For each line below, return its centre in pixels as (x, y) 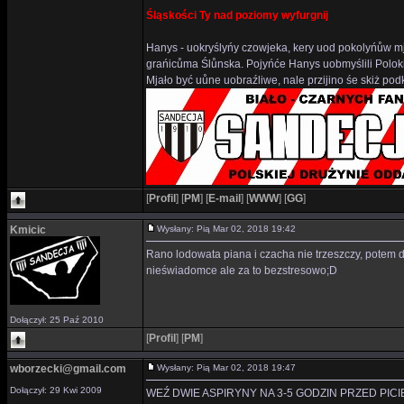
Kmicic (28, 230)
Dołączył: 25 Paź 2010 (57, 320)
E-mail (225, 198)
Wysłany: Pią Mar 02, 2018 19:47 (230, 367)
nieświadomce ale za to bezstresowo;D (242, 271)
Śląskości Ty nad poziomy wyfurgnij (237, 15)
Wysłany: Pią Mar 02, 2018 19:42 (230, 229)
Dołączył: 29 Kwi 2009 (56, 390)
